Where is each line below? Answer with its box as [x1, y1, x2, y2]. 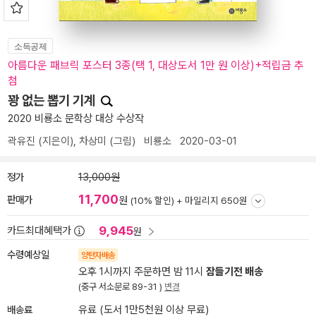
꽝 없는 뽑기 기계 [8, 92, 98, 109]
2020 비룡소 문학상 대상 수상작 [8, 112, 144, 125]
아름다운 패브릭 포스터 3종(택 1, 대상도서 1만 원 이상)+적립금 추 [8, 59, 304, 72]
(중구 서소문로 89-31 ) [78, 281, 164, 292]
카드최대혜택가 [7, 224, 71, 237]
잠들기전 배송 [206, 265, 263, 278]
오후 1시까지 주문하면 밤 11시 [78, 265, 206, 278]
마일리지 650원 [185, 195, 248, 206]
